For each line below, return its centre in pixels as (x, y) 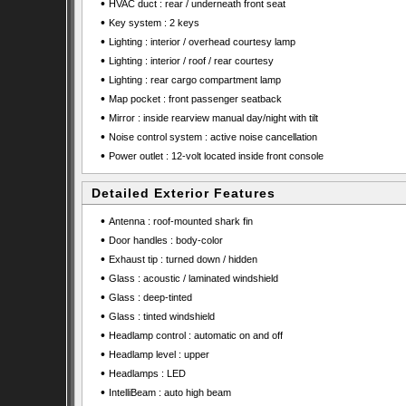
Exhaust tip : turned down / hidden (183, 259)
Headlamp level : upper (159, 354)
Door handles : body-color (165, 240)
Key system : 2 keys (154, 23)
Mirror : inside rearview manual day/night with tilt (213, 118)
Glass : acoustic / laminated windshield (193, 278)
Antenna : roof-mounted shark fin (180, 221)
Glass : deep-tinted (150, 297)
